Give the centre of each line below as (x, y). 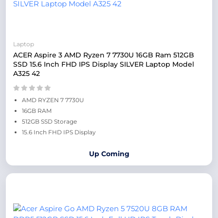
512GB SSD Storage (49, 121)
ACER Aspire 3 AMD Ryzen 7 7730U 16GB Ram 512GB (104, 55)
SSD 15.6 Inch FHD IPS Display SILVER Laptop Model (104, 64)
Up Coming (109, 154)
